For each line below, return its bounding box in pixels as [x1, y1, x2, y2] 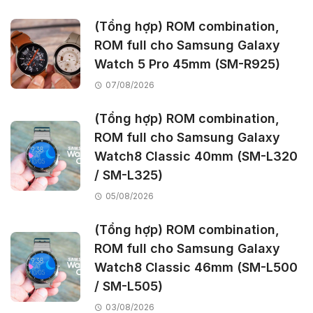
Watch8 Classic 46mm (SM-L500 [94, 259, 298, 275]
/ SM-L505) [94, 278, 163, 293]
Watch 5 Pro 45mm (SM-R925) [94, 56, 280, 71]
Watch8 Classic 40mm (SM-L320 [94, 148, 298, 163]
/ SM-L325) [94, 167, 163, 182]
